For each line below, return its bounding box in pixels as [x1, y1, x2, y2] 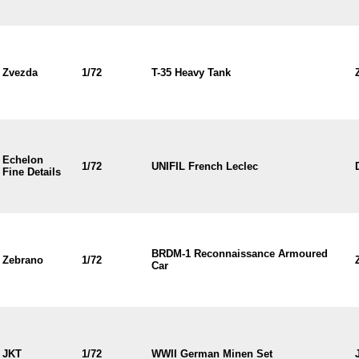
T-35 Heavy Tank [151, 67, 231, 79]
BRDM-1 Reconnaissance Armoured [151, 248, 328, 260]
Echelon [2, 154, 43, 166]
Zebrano [2, 254, 43, 266]
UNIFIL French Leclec [151, 160, 258, 172]
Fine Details [2, 166, 61, 178]
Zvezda [2, 67, 38, 79]
